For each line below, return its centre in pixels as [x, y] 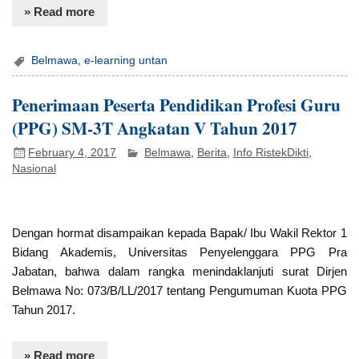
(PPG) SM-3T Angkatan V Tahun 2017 [155, 128]
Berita [212, 152]
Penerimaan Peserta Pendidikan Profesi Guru [177, 105]
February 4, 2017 [73, 152]
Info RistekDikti [271, 152]
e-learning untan [126, 60]
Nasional [34, 169]
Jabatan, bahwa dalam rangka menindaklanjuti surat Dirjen [179, 271]
